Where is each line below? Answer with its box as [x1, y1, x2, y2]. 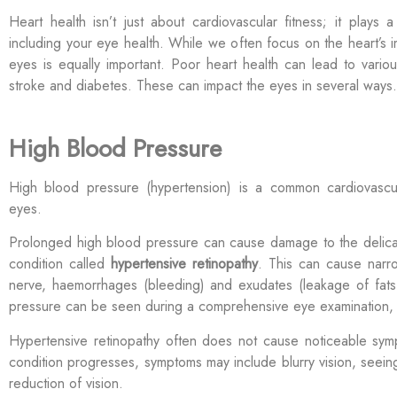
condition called [9, 253, 111, 275]
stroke [9, 74, 45, 96]
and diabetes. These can [45, 74, 204, 96]
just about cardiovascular [123, 11, 277, 32]
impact [204, 74, 242, 96]
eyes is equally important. [9, 53, 171, 74]
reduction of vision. [9, 372, 128, 393]
